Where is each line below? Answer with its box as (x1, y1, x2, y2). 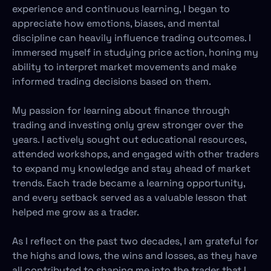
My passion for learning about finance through (12, 104, 230, 117)
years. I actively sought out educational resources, (12, 133, 246, 146)
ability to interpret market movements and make (12, 60, 237, 73)
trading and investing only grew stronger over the (12, 119, 243, 131)
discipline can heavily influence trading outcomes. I (12, 31, 251, 44)
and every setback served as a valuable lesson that (12, 191, 247, 204)
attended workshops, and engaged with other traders (12, 148, 259, 160)
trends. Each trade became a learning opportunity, (12, 177, 245, 189)
